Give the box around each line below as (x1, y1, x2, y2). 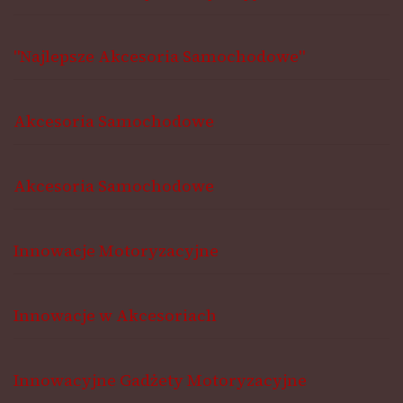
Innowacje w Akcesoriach (13, 303, 217, 327)
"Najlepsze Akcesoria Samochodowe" (13, 44, 305, 67)
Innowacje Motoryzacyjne (13, 238, 219, 262)
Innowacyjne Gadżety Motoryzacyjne (13, 368, 307, 391)
